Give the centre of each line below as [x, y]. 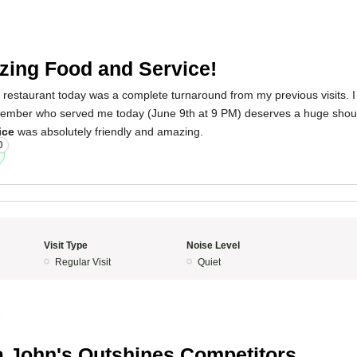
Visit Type [65, 245]
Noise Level [213, 245]
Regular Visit [82, 262]
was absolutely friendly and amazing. [109, 131]
